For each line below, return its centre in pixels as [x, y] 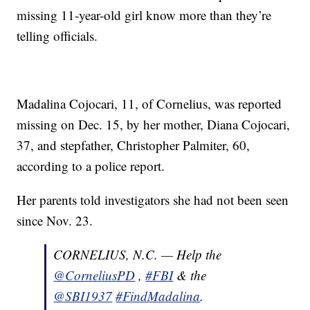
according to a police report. [91, 166]
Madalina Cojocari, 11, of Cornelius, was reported [149, 104]
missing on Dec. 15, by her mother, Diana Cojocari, [154, 125]
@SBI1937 [83, 296]
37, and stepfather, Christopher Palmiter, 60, [134, 145]
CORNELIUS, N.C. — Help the [138, 255]
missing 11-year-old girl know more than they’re [144, 15]
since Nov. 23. [55, 221]
